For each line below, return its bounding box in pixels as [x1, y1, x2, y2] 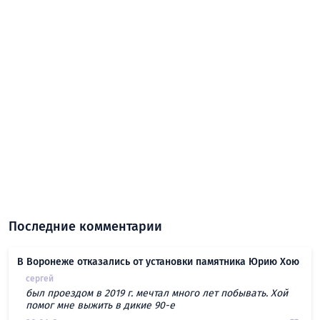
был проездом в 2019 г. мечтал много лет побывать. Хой [26, 287, 288, 300]
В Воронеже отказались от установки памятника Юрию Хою [17, 256, 299, 269]
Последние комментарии [9, 219, 162, 235]
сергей [26, 274, 54, 284]
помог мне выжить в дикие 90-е [26, 299, 175, 312]
